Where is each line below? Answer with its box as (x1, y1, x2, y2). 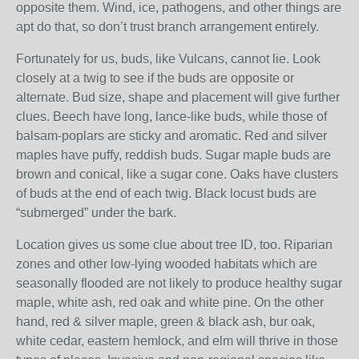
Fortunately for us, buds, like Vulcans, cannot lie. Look (16, 52, 321, 66)
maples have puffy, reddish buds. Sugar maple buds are (16, 148, 331, 162)
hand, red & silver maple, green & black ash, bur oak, (16, 315, 315, 329)
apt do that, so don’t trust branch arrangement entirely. (16, 20, 319, 34)
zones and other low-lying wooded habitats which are (16, 257, 317, 271)
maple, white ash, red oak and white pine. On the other (16, 296, 324, 309)
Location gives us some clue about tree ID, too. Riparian (16, 238, 333, 252)
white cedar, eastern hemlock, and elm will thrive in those (16, 334, 338, 348)
